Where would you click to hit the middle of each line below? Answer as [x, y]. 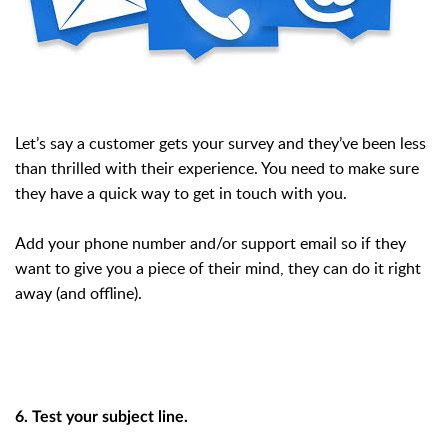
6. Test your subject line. [101, 417]
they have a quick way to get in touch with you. [181, 193]
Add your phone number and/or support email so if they [210, 243]
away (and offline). [80, 293]
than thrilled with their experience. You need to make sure [217, 168]
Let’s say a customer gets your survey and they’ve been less [220, 143]
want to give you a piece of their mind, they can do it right [218, 268]
